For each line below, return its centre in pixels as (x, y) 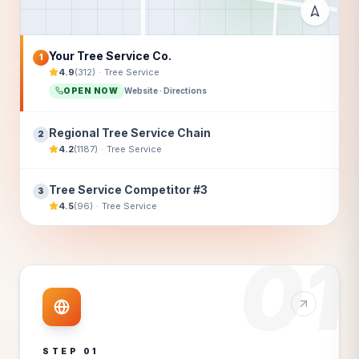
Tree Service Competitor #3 (128, 189)
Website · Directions (165, 90)
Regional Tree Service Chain (130, 132)
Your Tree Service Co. (110, 55)
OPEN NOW (91, 90)
